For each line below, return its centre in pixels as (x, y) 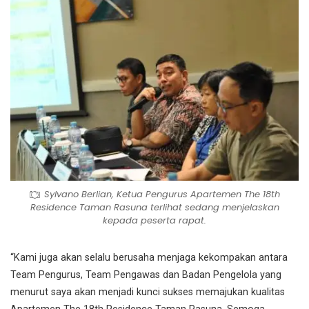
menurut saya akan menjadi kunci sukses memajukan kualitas (148, 292)
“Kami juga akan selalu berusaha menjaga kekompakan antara (149, 258)
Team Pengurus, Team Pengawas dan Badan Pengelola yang (146, 275)
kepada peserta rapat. (154, 221)
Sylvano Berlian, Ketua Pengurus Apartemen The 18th (162, 195)
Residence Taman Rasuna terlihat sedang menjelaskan (154, 208)
